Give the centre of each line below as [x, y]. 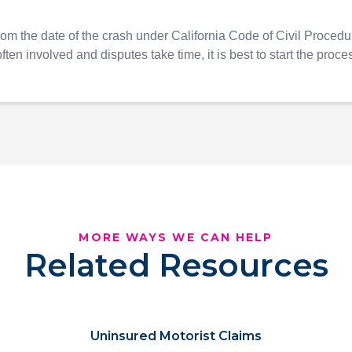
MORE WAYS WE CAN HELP [176, 237]
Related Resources [176, 265]
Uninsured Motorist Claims [176, 336]
